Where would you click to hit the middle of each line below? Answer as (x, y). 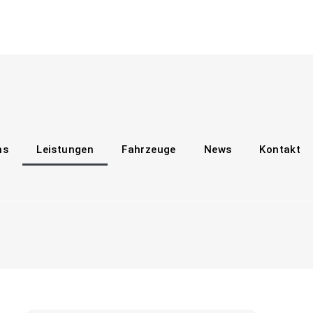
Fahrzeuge (149, 150)
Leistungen (65, 150)
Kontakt (280, 150)
